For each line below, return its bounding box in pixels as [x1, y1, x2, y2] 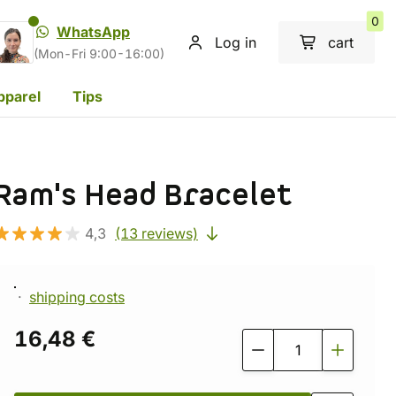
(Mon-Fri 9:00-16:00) [34, 47, 164, 61]
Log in [215, 34, 256, 51]
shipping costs [29, 288, 125, 306]
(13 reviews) [115, 225, 198, 242]
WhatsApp [57, 23, 130, 41]
